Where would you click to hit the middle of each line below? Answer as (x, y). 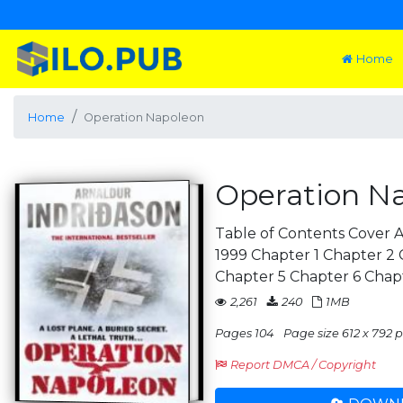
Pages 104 (244, 333)
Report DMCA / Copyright (303, 365)
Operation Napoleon (144, 117)
